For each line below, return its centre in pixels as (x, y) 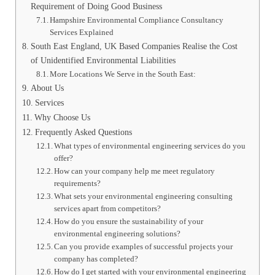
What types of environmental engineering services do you (150, 146)
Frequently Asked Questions (83, 132)
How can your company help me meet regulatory (135, 171)
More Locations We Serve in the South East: (123, 74)
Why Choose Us (62, 118)
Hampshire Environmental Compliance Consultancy (137, 20)
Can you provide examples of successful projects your (144, 247)
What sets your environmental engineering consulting (144, 196)
